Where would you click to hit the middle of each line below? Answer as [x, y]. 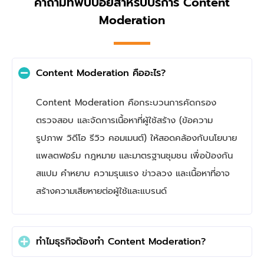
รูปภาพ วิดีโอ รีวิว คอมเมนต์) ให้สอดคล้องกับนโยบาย [136, 138]
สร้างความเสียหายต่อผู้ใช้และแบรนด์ [101, 191]
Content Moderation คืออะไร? [101, 73]
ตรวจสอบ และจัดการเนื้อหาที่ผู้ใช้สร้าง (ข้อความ [124, 120]
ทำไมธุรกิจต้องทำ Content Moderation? [121, 242]
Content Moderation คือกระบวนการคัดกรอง [126, 102]
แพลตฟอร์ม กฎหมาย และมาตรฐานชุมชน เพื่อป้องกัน [134, 155]
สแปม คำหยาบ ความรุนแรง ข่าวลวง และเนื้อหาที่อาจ [133, 173]
